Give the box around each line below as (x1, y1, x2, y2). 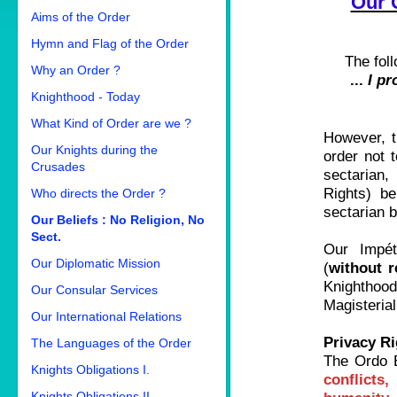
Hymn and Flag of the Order (31, 36, 189, 51)
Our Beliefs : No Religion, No (31, 213, 205, 227)
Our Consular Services (31, 283, 158, 297)
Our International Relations (31, 309, 182, 323)
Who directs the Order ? (31, 186, 166, 200)
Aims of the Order (31, 10, 130, 24)
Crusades (31, 160, 85, 174)
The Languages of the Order (31, 336, 191, 350)
